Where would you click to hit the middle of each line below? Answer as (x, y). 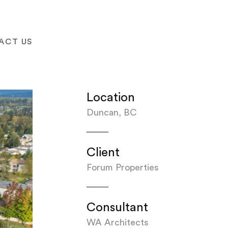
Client (103, 153)
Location (111, 98)
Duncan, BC (112, 112)
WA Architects (118, 222)
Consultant (117, 208)
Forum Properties (123, 167)
